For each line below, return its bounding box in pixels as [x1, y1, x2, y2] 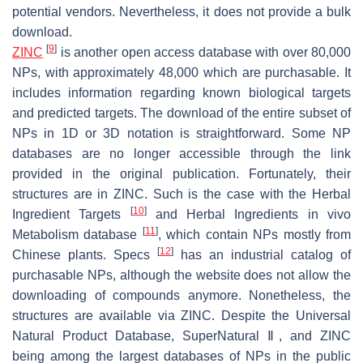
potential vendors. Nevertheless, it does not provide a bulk [12, 4, 351, 19]
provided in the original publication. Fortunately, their [12, 166, 351, 181]
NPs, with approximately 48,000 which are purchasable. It [12, 65, 351, 79]
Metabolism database [12, 227, 143, 241]
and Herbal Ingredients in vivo [146, 207, 352, 221]
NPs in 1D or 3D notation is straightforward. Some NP [12, 126, 351, 140]
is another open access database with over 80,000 [57, 45, 352, 59]
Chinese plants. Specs [12, 247, 157, 262]
